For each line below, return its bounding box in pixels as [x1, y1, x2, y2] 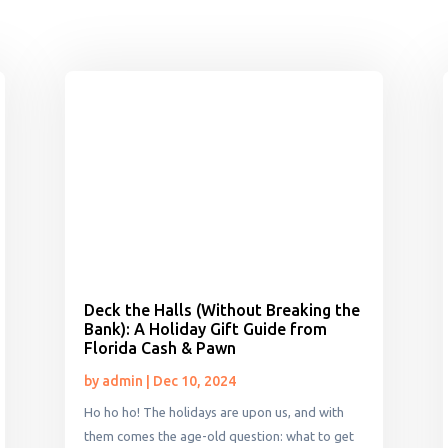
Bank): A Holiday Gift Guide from [83, 320, 327, 339]
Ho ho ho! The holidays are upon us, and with [83, 405, 344, 420]
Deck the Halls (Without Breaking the [83, 301, 360, 320]
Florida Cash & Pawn [83, 339, 236, 358]
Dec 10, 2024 [152, 373, 236, 390]
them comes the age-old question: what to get [83, 429, 354, 444]
